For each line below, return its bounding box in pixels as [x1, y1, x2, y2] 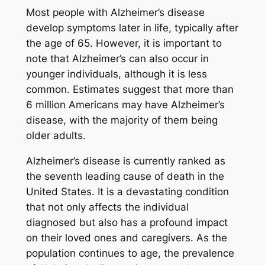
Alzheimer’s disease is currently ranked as [25, 155, 225, 167]
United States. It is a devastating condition [25, 186, 229, 198]
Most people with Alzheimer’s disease [25, 7, 205, 19]
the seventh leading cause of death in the [25, 170, 224, 183]
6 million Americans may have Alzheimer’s [25, 99, 225, 111]
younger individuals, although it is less [25, 68, 207, 80]
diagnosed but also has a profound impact [25, 216, 228, 229]
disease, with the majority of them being [25, 114, 218, 127]
